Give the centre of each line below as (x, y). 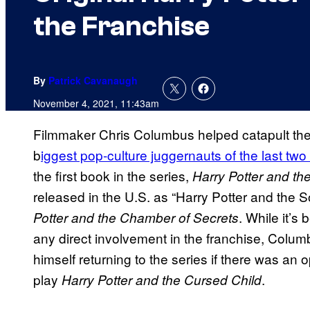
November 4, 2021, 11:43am (96, 103)
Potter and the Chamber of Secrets (136, 218)
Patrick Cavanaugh (93, 81)
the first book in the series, (113, 176)
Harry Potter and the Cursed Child (162, 280)
